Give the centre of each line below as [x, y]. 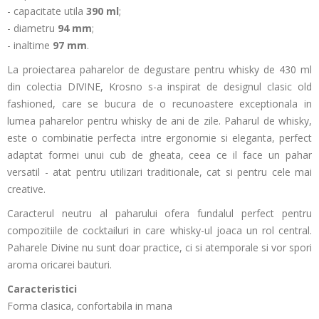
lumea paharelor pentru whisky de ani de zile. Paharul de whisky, [159, 121]
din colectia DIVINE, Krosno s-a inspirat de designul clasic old [159, 87]
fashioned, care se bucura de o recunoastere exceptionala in [159, 104]
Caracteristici [42, 289]
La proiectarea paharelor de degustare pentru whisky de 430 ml [159, 69]
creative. [26, 189]
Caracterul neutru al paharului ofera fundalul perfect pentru [159, 213]
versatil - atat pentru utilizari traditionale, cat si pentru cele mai [159, 172]
